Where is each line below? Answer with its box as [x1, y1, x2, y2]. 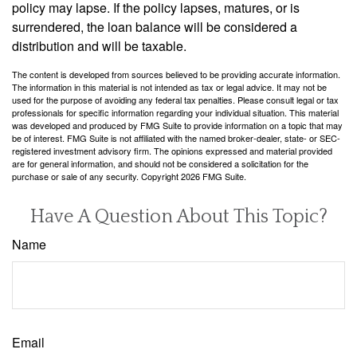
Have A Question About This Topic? [29, 206, 328, 227]
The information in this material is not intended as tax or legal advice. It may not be [12, 80, 327, 93]
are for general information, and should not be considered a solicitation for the [12, 156, 308, 170]
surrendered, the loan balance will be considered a [12, 17, 297, 36]
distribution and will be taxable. [12, 36, 186, 55]
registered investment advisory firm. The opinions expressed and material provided [12, 143, 332, 157]
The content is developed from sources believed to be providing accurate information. [12, 67, 340, 80]
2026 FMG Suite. [181, 169, 246, 182]
